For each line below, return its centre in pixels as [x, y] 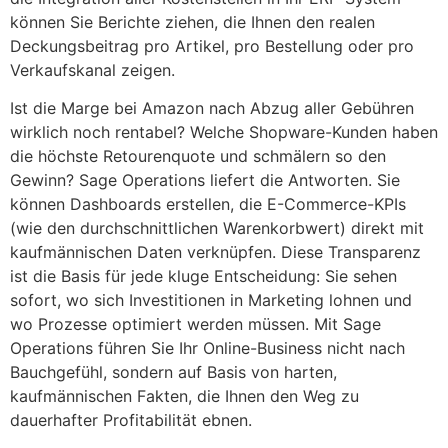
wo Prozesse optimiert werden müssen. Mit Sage [195, 323]
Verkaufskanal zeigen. [92, 69]
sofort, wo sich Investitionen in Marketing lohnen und [211, 299]
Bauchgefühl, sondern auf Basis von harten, [173, 371]
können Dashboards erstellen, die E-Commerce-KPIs [208, 203]
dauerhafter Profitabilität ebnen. [131, 419]
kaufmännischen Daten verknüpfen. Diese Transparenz [215, 251]
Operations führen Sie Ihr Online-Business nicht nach [207, 347]
